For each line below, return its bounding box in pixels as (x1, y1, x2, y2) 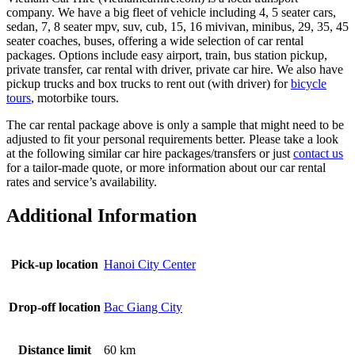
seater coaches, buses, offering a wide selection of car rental (6, 33, 303, 48)
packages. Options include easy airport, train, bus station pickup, (6, 48, 327, 62)
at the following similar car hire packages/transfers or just (6, 146, 293, 160)
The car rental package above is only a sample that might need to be (6, 117, 344, 132)
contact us (293, 146, 343, 160)
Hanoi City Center (104, 257, 196, 271)
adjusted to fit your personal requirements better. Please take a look (6, 132, 338, 146)
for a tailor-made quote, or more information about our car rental (6, 160, 326, 174)
